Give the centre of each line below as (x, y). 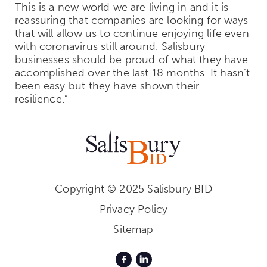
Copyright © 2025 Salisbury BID (133, 189)
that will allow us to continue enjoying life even (132, 33)
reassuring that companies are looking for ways (132, 20)
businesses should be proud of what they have (131, 59)
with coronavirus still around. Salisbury (110, 46)
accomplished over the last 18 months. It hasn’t (133, 72)
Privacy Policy (133, 209)
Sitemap (133, 230)
